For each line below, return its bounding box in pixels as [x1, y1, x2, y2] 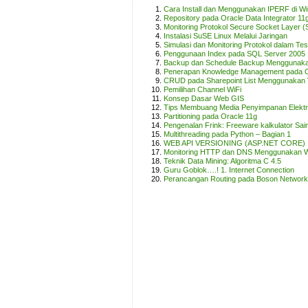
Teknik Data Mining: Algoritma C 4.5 [164, 157, 281, 165]
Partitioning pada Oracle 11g [164, 112, 257, 120]
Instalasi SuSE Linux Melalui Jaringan [164, 32, 287, 40]
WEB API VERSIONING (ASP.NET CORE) [164, 139, 305, 147]
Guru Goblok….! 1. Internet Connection [164, 166, 294, 174]
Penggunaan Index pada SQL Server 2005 [164, 49, 305, 58]
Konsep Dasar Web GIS [164, 94, 244, 102]
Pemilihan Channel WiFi [164, 85, 241, 93]
